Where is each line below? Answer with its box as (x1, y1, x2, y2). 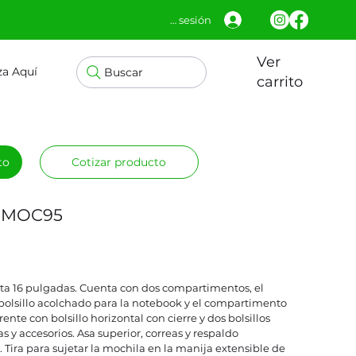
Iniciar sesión (144, 14, 212, 26)
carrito (256, 73, 303, 91)
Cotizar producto (72, 155, 167, 170)
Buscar (103, 64, 143, 79)
